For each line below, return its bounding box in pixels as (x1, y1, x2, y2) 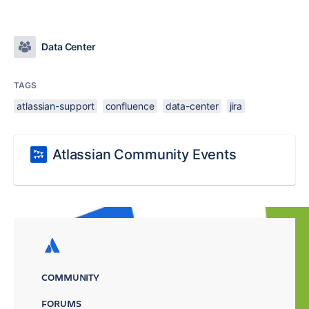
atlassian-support (17, 100, 94, 112)
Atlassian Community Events (52, 146, 237, 163)
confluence (105, 100, 154, 112)
